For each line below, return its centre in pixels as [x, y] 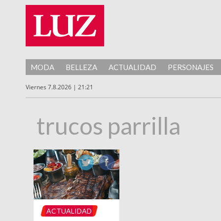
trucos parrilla [109, 126]
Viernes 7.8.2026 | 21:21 [59, 87]
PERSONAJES [191, 67]
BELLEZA [81, 67]
